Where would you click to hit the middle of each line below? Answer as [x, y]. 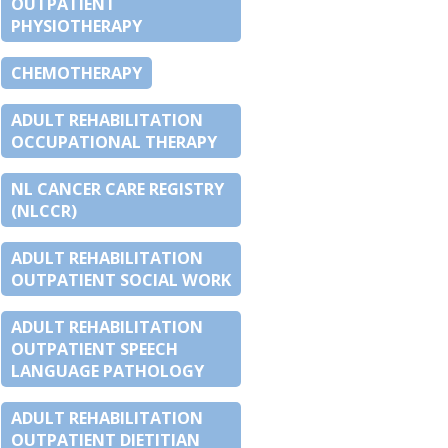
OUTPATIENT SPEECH [94, 349]
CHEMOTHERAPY [76, 73]
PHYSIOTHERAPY [76, 26]
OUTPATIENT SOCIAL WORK [121, 280]
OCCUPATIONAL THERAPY [114, 142]
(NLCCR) [44, 211]
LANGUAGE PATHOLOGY [107, 371]
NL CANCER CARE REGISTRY [117, 189]
